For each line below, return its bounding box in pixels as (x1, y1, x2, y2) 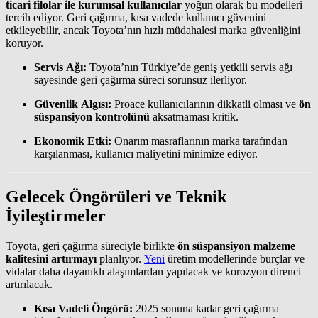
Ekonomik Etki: (34, 135, 111, 147)
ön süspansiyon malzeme (177, 239, 295, 252)
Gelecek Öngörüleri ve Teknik (6, 187, 226, 206)
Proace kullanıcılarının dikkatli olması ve (111, 98, 299, 110)
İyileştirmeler (6, 206, 106, 225)
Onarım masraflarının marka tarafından (111, 135, 287, 147)
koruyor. (6, 37, 43, 49)
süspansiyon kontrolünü (34, 111, 150, 123)
